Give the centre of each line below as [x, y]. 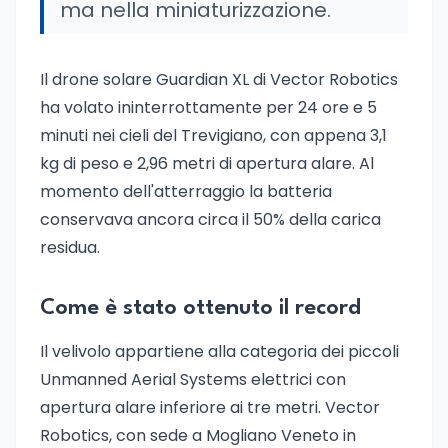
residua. [70, 247]
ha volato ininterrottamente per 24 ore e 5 [208, 107]
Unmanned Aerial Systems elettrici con [193, 379]
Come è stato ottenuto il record [200, 308]
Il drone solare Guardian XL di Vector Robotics [219, 79]
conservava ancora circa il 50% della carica [210, 219]
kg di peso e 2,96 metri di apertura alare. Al [207, 163]
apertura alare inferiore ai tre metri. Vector [210, 407]
